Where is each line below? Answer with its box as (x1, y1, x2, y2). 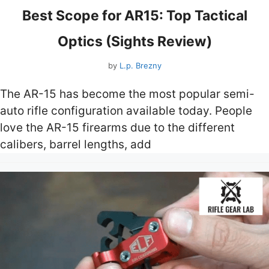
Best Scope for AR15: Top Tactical (22, 7, 247, 25)
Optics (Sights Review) (57, 33, 212, 50)
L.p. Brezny (119, 60, 162, 70)
